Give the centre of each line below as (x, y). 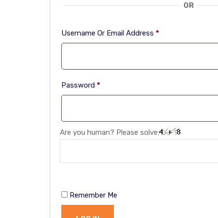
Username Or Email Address (109, 33)
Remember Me (93, 195)
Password (79, 85)
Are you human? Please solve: (109, 132)
